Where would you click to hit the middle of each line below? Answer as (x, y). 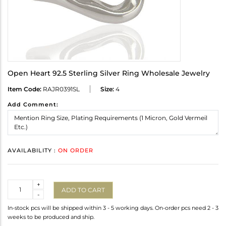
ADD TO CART (83, 190)
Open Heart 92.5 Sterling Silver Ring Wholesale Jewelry (109, 73)
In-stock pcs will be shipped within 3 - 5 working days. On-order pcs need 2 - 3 (113, 208)
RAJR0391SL (61, 89)
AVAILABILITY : (33, 151)
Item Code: (24, 89)
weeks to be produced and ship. (51, 217)
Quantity (21, 184)
